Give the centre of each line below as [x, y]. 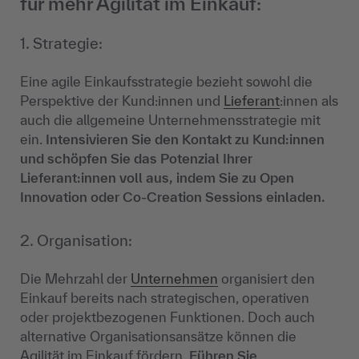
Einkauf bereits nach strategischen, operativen [165, 298]
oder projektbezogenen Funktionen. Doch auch [167, 317]
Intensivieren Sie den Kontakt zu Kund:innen [185, 139]
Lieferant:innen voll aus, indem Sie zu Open [157, 178]
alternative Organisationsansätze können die [158, 337]
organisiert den [266, 279]
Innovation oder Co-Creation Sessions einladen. [173, 197]
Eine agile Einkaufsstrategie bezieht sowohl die [166, 82]
